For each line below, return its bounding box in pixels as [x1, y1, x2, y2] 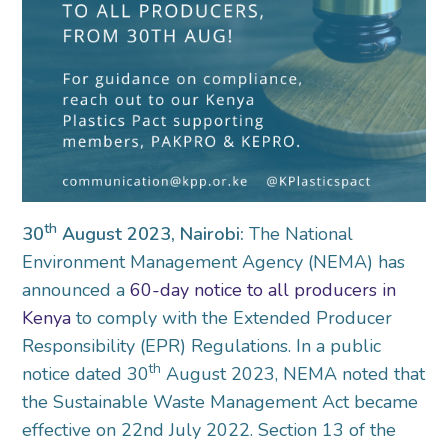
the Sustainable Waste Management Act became [22, 390, 419, 415]
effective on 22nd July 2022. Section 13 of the [22, 418, 397, 443]
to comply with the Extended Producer [71, 306, 393, 331]
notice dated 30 [22, 362, 150, 387]
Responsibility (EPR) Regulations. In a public [22, 334, 382, 359]
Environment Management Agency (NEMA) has [22, 250, 406, 275]
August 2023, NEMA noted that [161, 362, 426, 387]
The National [249, 222, 354, 247]
